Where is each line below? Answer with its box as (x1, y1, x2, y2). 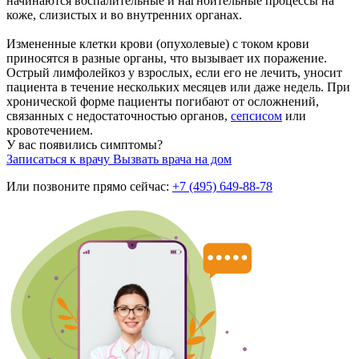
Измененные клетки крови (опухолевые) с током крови (6, 36, 309, 50)
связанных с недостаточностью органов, (6, 108, 231, 123)
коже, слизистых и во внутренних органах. (6, 7, 242, 22)
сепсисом (231, 108, 282, 123)
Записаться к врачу (6, 151, 113, 166)
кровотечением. (6, 123, 93, 137)
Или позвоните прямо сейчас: (6, 179, 172, 193)
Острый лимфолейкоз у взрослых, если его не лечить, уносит (6, 65, 342, 79)
